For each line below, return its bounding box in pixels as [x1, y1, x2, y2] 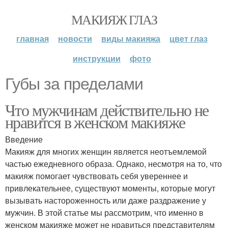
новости [58, 33, 92, 44]
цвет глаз [169, 33, 208, 44]
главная [16, 33, 49, 44]
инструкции [73, 52, 121, 64]
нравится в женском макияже [5, 111, 185, 133]
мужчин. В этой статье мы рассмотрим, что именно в [5, 207, 204, 218]
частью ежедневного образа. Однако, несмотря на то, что [5, 158, 222, 169]
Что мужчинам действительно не [5, 99, 209, 121]
